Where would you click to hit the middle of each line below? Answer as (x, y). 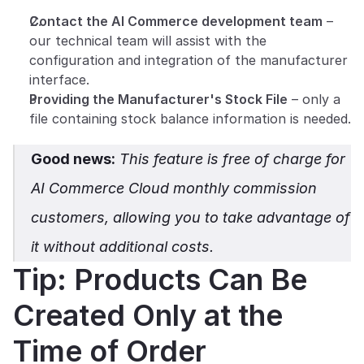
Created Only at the (148, 315)
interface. (59, 80)
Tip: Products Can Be (160, 279)
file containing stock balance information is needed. (190, 119)
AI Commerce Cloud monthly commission (174, 188)
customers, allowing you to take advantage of (191, 217)
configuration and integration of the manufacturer (188, 60)
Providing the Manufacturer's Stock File (158, 99)
